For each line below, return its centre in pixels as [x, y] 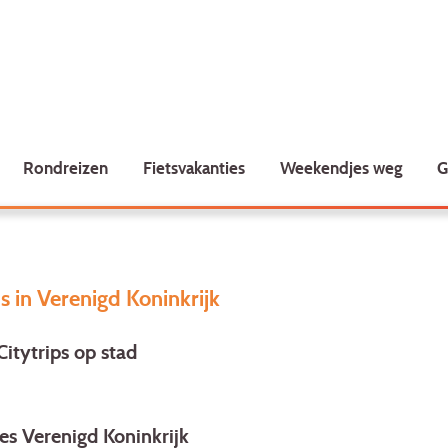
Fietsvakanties [193, 167]
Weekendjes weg [341, 167]
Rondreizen [66, 167]
